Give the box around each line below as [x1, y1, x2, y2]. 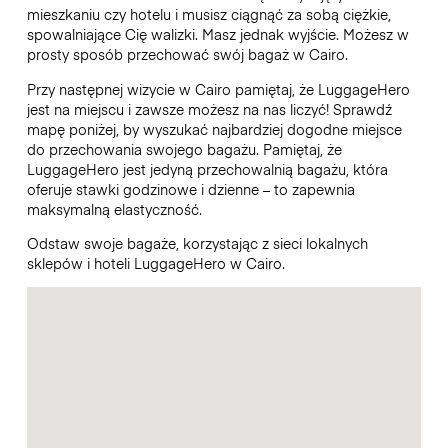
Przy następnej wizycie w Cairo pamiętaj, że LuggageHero [26, 78, 410, 99]
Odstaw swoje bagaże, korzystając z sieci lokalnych [26, 232, 368, 253]
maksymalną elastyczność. [26, 198, 206, 219]
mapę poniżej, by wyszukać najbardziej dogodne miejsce [26, 118, 402, 139]
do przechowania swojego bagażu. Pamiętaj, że [26, 138, 342, 159]
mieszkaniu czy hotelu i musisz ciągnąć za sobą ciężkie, [26, 4, 391, 25]
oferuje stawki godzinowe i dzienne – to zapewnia [26, 178, 355, 199]
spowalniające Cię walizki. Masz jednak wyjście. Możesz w [26, 24, 409, 45]
